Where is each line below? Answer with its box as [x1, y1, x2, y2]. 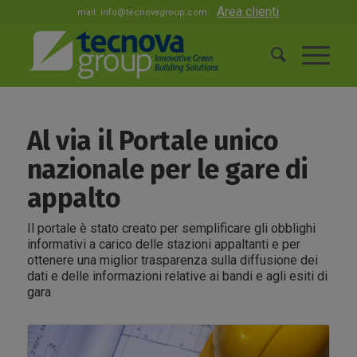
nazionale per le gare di [26, 154, 308, 186]
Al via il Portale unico [26, 125, 279, 157]
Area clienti [217, 4, 280, 19]
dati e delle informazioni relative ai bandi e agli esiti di [26, 269, 328, 284]
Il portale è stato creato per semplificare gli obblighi [26, 221, 316, 236]
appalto [26, 182, 121, 214]
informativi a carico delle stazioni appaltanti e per [26, 237, 300, 252]
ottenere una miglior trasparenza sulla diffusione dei [26, 253, 318, 268]
